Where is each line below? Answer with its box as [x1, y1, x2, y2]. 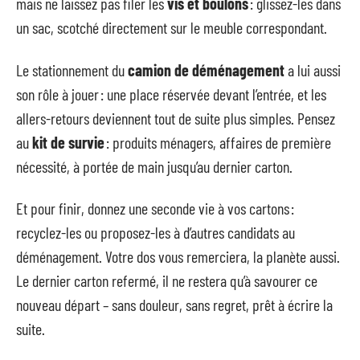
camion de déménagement [128, 59, 284, 80]
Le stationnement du [16, 59, 128, 80]
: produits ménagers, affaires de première [104, 132, 331, 152]
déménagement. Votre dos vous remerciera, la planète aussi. [16, 247, 340, 266]
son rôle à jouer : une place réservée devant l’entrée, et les [16, 84, 326, 104]
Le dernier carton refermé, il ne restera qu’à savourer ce [16, 271, 317, 290]
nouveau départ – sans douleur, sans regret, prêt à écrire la [16, 295, 333, 314]
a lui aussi [284, 59, 341, 80]
